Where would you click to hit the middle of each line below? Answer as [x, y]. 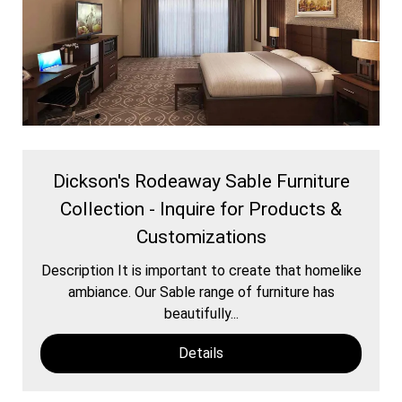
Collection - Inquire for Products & [201, 209]
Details [201, 353]
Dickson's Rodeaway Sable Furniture [201, 181]
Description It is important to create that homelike [201, 270]
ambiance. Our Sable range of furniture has [201, 292]
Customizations [201, 236]
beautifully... [201, 313]
